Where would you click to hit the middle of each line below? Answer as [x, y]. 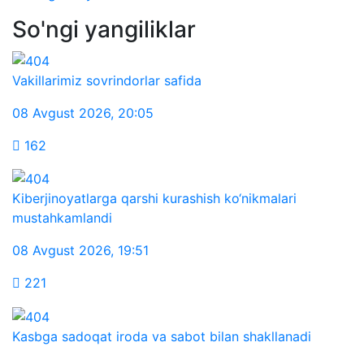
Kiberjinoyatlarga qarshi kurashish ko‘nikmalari [154, 199]
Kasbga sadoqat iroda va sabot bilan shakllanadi [162, 336]
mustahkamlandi [62, 218]
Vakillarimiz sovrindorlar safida [107, 80]
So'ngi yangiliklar [104, 29]
